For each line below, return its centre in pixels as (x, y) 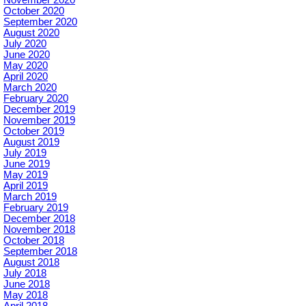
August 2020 (31, 32)
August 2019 (31, 142)
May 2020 (26, 65)
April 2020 (26, 76)
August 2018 (31, 262)
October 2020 (34, 11)
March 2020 (30, 87)
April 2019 (26, 185)
